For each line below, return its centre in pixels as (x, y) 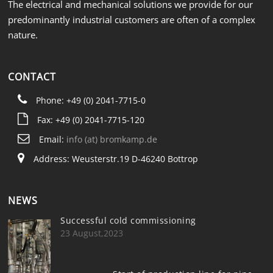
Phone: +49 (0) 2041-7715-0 (90, 101)
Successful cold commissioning (128, 220)
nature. (23, 35)
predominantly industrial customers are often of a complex (132, 20)
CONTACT (32, 77)
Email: (52, 140)
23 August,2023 (92, 233)
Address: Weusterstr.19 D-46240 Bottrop (115, 159)
